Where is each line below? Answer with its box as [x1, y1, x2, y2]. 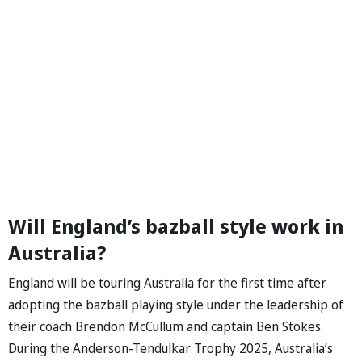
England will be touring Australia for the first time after [8, 273, 326, 292]
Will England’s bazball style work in [8, 212, 343, 239]
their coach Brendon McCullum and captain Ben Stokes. [8, 317, 323, 335]
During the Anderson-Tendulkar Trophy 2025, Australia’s [8, 339, 333, 357]
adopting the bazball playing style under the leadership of [8, 295, 343, 314]
